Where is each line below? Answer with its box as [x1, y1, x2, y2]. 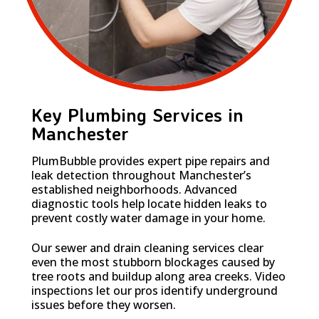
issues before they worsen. [31, 296, 176, 313]
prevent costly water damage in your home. [31, 209, 266, 226]
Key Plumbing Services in [31, 103, 244, 126]
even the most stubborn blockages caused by [31, 253, 275, 270]
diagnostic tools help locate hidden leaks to [31, 195, 267, 211]
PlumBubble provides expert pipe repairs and [31, 152, 270, 169]
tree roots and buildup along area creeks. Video [31, 268, 286, 284]
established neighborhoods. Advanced [31, 181, 237, 197]
